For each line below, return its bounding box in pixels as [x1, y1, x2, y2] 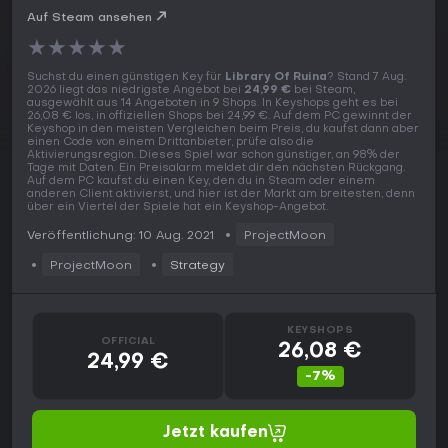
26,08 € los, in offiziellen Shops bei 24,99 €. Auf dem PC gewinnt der [27, 111, 412, 123]
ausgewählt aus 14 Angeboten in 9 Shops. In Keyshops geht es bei [27, 98, 398, 110]
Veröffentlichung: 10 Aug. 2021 [27, 230, 214, 243]
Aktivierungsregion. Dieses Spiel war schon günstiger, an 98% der [27, 150, 400, 162]
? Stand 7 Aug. [327, 72, 406, 84]
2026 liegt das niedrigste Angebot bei [27, 85, 244, 97]
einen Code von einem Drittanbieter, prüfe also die [27, 137, 314, 149]
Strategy [170, 260, 225, 273]
